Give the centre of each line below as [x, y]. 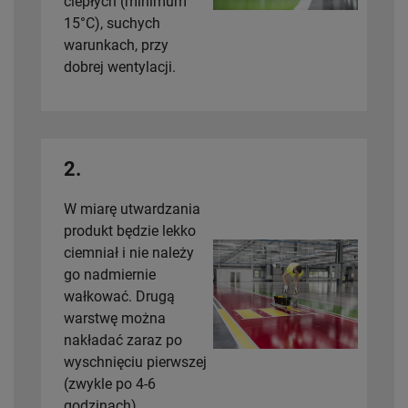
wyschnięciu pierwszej [135, 362]
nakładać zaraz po [123, 340]
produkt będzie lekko [130, 231]
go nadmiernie [110, 275]
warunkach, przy [116, 45]
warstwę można [115, 318]
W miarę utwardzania [132, 209]
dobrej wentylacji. [120, 67]
